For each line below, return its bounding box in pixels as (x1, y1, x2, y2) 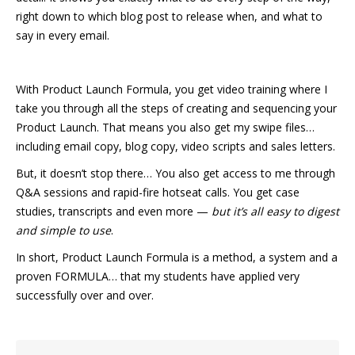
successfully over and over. (16, 287, 154, 303)
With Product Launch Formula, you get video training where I (16, 81, 327, 97)
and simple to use (16, 222, 111, 238)
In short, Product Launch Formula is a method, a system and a (16, 249, 338, 265)
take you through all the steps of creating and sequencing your (16, 100, 337, 116)
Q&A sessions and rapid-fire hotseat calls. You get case (16, 184, 300, 200)
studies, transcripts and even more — (16, 203, 212, 219)
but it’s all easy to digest (212, 203, 339, 219)
